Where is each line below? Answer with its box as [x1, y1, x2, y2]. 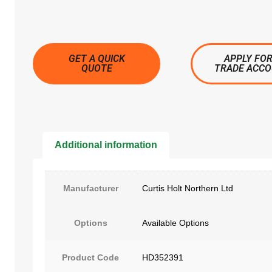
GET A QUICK [68, 53, 125, 64]
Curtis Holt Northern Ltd [142, 183, 233, 193]
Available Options [142, 217, 209, 228]
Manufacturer [63, 183, 118, 193]
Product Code [62, 252, 119, 262]
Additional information [55, 139, 158, 150]
